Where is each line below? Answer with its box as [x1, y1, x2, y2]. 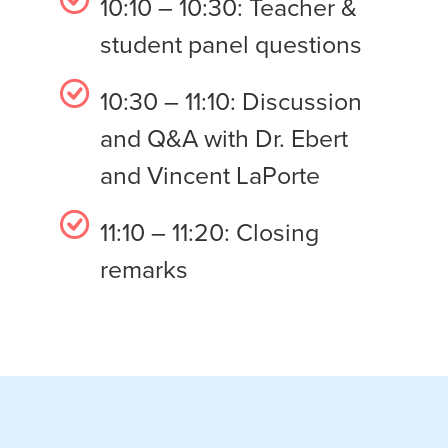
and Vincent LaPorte [100, 156, 320, 194]
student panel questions [100, 25, 362, 63]
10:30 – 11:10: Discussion [100, 82, 362, 120]
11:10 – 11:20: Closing [100, 213, 319, 251]
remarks [100, 250, 188, 288]
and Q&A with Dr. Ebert [100, 119, 348, 157]
